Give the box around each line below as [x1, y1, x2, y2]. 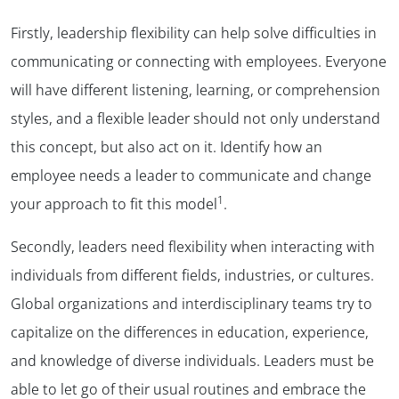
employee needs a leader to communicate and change [11, 165, 371, 185]
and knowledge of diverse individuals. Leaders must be [11, 350, 374, 370]
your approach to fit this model [11, 193, 217, 214]
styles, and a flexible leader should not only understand [11, 108, 380, 128]
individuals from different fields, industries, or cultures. [11, 265, 374, 285]
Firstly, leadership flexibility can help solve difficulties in [11, 22, 377, 43]
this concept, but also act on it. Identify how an [11, 136, 322, 157]
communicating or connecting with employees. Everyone [11, 51, 387, 71]
